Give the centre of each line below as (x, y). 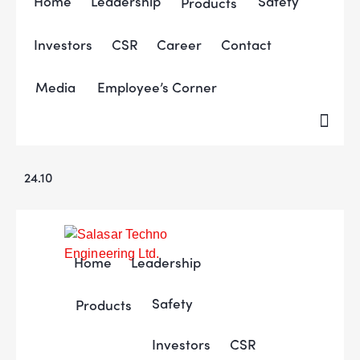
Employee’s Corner (157, 86)
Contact (247, 45)
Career (180, 45)
